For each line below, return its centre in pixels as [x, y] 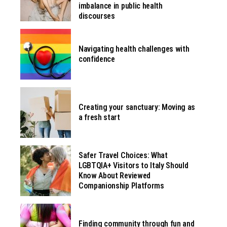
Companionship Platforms [121, 186]
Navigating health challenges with [134, 49]
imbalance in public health [121, 6]
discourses [97, 16]
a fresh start [99, 118]
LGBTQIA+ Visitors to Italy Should [134, 166]
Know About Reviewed [115, 176]
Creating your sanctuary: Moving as [137, 107]
